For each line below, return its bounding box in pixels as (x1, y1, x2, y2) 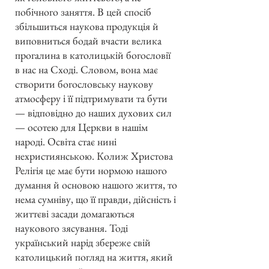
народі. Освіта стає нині (15, 134, 116, 148)
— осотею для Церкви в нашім (15, 119, 148, 134)
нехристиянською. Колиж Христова (15, 148, 173, 163)
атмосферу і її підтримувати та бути (15, 91, 168, 105)
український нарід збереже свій (15, 235, 151, 249)
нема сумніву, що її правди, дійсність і (15, 192, 176, 206)
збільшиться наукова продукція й (15, 19, 159, 33)
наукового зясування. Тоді (15, 220, 128, 235)
